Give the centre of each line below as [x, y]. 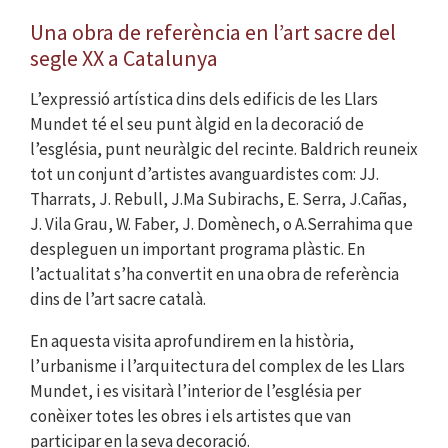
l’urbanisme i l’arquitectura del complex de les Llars [217, 366]
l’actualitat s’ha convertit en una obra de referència [214, 274]
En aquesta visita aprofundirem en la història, [192, 341]
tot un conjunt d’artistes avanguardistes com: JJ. [204, 174]
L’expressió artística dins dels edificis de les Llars [204, 99]
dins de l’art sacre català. [118, 299]
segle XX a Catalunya [124, 58]
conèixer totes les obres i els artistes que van [190, 416]
